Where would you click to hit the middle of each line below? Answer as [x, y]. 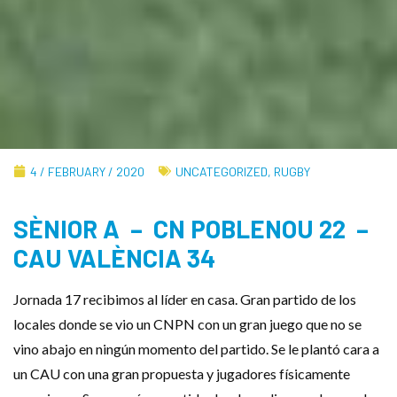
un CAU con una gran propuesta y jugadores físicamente [182, 373]
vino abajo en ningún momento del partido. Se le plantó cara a [196, 348]
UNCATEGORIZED [222, 171]
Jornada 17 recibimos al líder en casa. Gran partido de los [185, 299]
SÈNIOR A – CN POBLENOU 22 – [191, 228]
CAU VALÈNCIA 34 [114, 257]
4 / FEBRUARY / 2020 [87, 171]
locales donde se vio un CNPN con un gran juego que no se [187, 323]
